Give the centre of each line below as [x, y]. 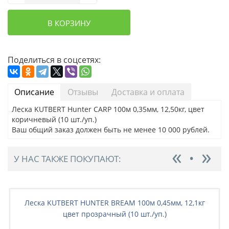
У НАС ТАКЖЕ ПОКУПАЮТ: [67, 158]
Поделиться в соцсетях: [54, 60]
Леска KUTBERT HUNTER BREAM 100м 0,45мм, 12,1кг [114, 202]
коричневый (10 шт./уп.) [54, 119]
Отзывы [83, 92]
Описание [34, 92]
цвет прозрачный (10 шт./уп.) [114, 214]
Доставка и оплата [148, 92]
